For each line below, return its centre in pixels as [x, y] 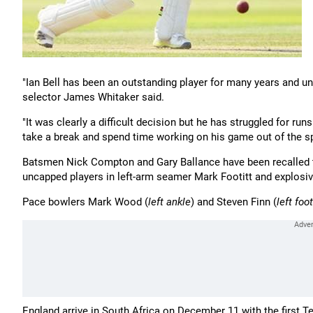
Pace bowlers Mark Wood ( [85, 202]
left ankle [169, 202]
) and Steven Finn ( [234, 202]
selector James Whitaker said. [93, 97]
